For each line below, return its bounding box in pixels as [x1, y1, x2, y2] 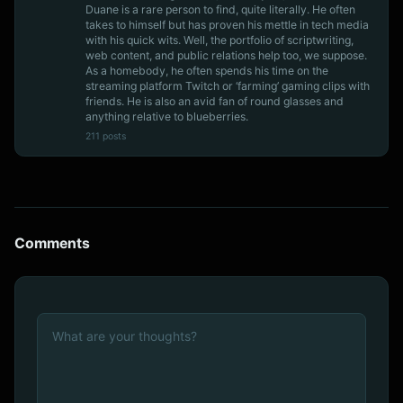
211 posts [85, 130, 126, 142]
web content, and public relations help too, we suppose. [85, 48, 367, 62]
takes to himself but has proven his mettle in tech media [85, 17, 369, 31]
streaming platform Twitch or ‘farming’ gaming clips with [85, 78, 370, 93]
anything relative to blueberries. [85, 109, 248, 123]
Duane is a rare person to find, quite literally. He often [85, 2, 355, 16]
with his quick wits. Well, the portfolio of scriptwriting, [85, 32, 354, 47]
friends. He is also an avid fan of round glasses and [85, 94, 344, 108]
